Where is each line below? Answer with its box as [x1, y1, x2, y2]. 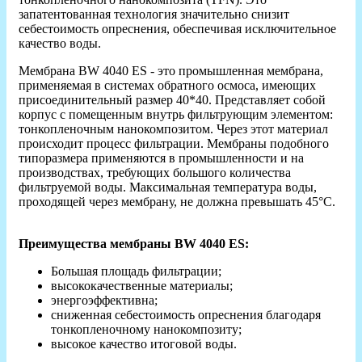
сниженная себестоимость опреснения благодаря [51, 307, 321, 322]
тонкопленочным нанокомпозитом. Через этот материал [19, 121, 328, 136]
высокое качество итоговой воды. [51, 336, 237, 351]
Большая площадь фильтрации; [51, 263, 221, 278]
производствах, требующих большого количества [19, 165, 291, 179]
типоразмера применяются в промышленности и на [19, 150, 304, 165]
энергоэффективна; [51, 293, 158, 307]
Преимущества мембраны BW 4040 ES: [19, 236, 249, 250]
